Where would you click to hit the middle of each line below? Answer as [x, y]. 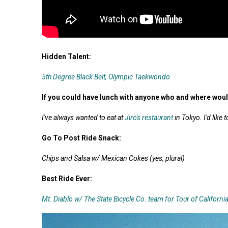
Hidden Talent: [66, 57]
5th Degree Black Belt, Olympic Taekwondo [106, 77]
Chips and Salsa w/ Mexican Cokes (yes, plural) [113, 159]
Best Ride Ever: [67, 179]
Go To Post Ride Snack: [81, 138]
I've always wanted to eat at [83, 118]
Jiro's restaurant [149, 118]
